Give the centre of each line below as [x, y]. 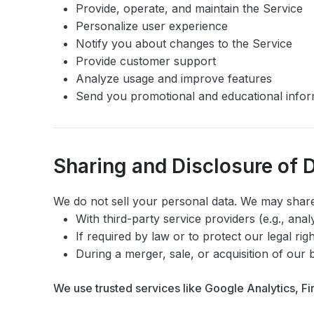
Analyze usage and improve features [174, 78]
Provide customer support [146, 61]
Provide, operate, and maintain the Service [189, 8]
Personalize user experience [152, 26]
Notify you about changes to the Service [184, 43]
